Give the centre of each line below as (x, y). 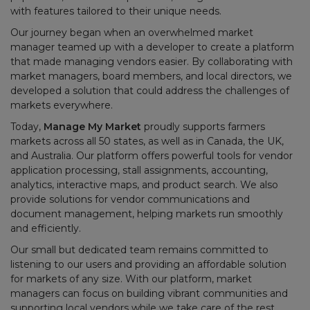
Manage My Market (92, 127)
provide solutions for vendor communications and (130, 200)
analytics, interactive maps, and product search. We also (144, 185)
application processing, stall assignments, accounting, (139, 171)
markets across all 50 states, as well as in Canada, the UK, (147, 142)
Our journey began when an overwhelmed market (132, 33)
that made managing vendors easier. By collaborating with (152, 62)
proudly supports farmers (203, 127)
